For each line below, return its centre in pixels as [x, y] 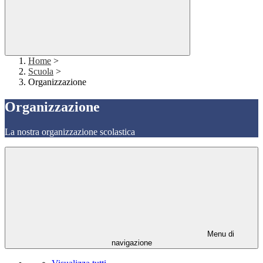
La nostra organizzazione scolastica [70, 132]
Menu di [220, 234]
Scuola [41, 72]
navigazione [131, 243]
